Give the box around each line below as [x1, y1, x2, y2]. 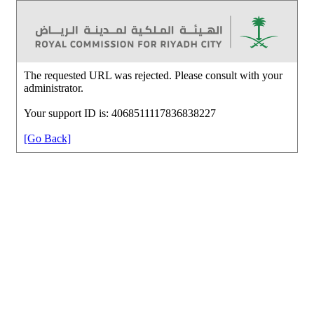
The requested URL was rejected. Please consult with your [24, 69, 282, 81]
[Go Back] [24, 132, 71, 144]
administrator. [24, 81, 83, 94]
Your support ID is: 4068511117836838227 [24, 107, 216, 119]
